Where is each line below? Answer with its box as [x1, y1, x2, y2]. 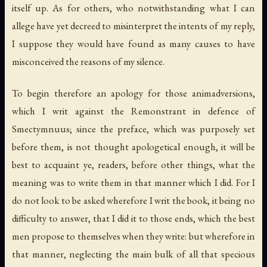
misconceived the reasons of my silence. [12, 55, 164, 69]
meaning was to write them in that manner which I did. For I [12, 176, 255, 190]
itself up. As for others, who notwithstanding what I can [12, 1, 255, 15]
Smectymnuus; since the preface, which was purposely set [12, 122, 255, 136]
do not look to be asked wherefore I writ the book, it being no [12, 194, 255, 207]
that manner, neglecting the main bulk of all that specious [12, 247, 255, 261]
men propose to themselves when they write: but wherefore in [12, 229, 255, 243]
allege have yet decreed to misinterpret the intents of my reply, [12, 19, 255, 33]
